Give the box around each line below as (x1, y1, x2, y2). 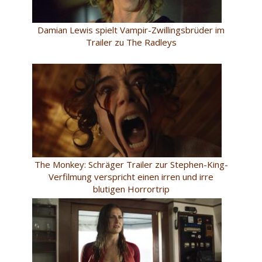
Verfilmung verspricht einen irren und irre (49, 171, 213, 183)
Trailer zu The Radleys (85, 36, 177, 49)
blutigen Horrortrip (92, 183, 170, 195)
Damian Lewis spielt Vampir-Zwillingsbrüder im (37, 24, 225, 36)
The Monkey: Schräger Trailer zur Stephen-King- (34, 158, 228, 171)
